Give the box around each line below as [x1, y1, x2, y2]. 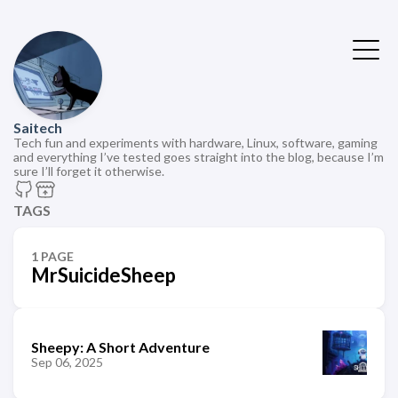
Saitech [13, 119, 62, 136]
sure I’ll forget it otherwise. [13, 163, 164, 179]
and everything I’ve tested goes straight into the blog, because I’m [13, 149, 384, 164]
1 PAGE [31, 249, 74, 264]
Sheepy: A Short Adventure [31, 338, 210, 355]
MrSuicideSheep [31, 263, 176, 287]
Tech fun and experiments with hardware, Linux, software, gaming [13, 135, 378, 150]
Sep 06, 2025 [31, 354, 103, 370]
